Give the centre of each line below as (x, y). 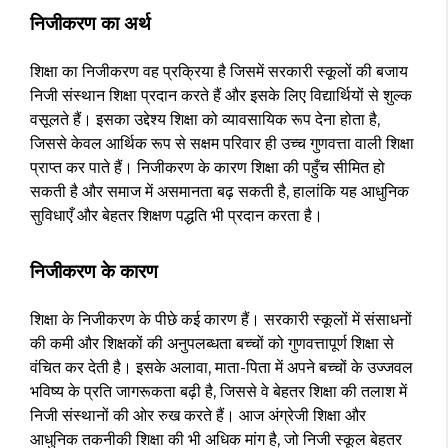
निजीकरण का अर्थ (90, 24)
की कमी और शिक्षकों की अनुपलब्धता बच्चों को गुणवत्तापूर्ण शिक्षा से (212, 344)
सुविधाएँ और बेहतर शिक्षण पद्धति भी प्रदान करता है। (176, 216)
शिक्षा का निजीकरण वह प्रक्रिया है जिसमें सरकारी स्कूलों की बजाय (219, 72)
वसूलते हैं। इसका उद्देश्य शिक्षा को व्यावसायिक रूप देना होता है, (205, 120)
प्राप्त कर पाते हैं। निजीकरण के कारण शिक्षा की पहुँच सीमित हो (207, 168)
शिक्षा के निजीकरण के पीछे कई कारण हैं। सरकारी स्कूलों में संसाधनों (221, 320)
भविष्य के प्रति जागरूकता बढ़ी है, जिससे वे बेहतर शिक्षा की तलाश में (218, 392)
